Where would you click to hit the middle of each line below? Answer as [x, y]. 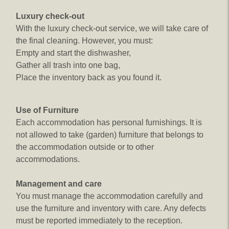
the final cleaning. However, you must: [84, 41]
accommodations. [48, 159]
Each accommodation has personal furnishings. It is [109, 122]
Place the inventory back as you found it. [89, 77]
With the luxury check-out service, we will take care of [112, 28]
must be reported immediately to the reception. [99, 221]
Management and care [59, 184]
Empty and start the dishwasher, [73, 53]
